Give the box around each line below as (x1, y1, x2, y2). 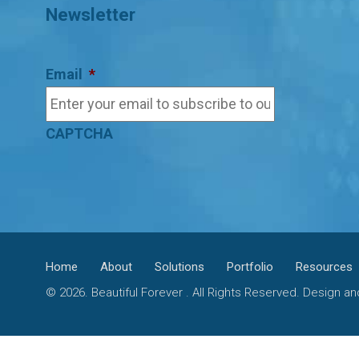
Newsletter (46, 4, 135, 25)
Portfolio (227, 260, 273, 274)
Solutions (155, 260, 204, 274)
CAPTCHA (46, 125, 113, 142)
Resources (296, 260, 353, 274)
